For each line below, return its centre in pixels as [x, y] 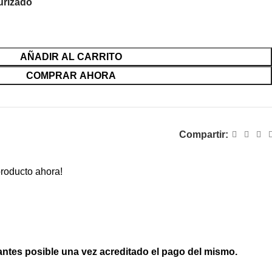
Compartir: [203, 134]
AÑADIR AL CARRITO [71, 57]
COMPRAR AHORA [71, 76]
